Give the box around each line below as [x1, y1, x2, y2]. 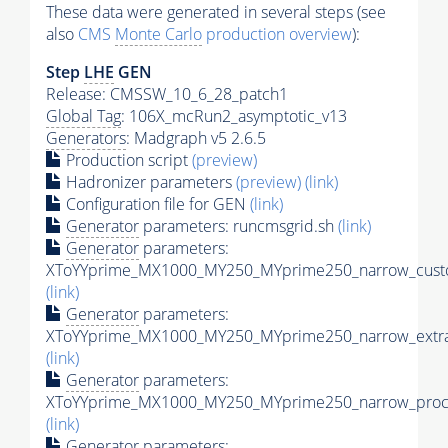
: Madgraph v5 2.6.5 [126, 126, 266, 149]
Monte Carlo [115, 22, 202, 45]
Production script [62, 148, 192, 171]
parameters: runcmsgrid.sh [139, 214, 338, 237]
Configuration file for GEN [62, 192, 250, 215]
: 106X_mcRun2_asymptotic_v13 [121, 104, 347, 127]
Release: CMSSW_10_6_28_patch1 [46, 82, 288, 105]
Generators [46, 126, 126, 149]
